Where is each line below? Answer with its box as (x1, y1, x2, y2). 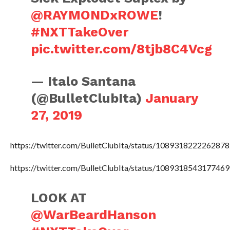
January (145, 90, 198, 106)
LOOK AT (31, 189, 87, 205)
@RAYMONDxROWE (31, 7, 159, 23)
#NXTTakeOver (31, 24, 129, 40)
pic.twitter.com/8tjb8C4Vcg (31, 41, 213, 56)
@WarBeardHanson (31, 206, 157, 222)
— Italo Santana (31, 73, 136, 89)
